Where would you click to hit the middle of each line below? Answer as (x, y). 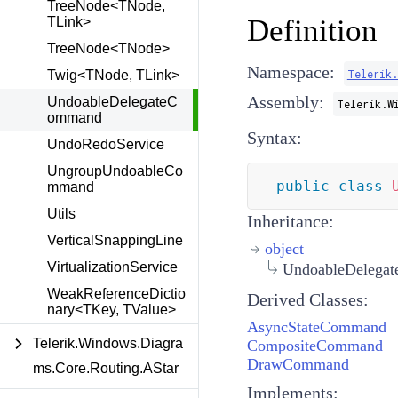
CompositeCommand (314, 345)
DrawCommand (298, 364)
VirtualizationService (112, 267)
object (284, 249)
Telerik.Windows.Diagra (108, 343)
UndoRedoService (106, 144)
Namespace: (291, 72)
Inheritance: (290, 221)
